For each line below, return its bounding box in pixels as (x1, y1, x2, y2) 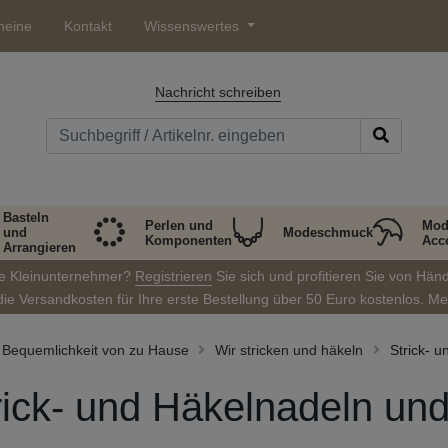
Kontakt (64, 18, 112, 34)
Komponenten (144, 232, 232, 248)
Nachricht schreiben (155, 84, 281, 100)
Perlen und (144, 217, 213, 233)
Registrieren (135, 268, 212, 284)
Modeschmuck (283, 225, 373, 240)
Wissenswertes (144, 18, 243, 34)
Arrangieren (3, 240, 76, 255)
